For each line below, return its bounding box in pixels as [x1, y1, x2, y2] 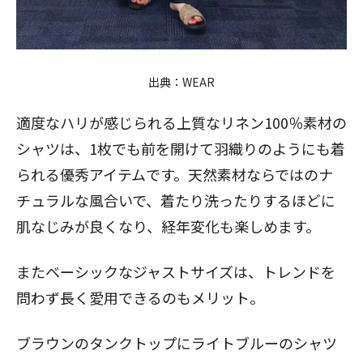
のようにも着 [258, 138, 345, 160]
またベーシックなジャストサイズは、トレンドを [16, 261, 335, 283]
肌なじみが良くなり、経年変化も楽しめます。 [16, 216, 320, 237]
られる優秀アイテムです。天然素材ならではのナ [16, 164, 333, 186]
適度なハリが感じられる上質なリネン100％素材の [16, 112, 347, 134]
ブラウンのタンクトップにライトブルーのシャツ [16, 332, 337, 354]
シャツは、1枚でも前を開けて [16, 138, 214, 160]
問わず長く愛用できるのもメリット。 [16, 287, 264, 309]
